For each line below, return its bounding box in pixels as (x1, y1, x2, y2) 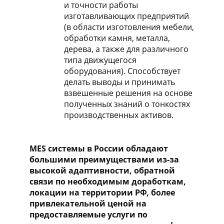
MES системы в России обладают (29, 142, 168, 154)
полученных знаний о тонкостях (63, 98, 190, 109)
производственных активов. (63, 109, 173, 120)
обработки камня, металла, (63, 32, 170, 43)
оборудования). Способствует (63, 65, 180, 76)
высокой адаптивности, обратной (29, 164, 175, 176)
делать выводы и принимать (63, 76, 175, 87)
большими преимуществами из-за (29, 153, 179, 165)
